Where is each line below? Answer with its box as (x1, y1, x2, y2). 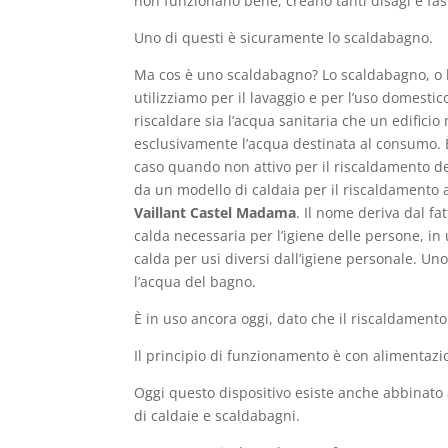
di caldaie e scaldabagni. (134, 405, 301, 425)
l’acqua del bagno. (134, 271, 257, 291)
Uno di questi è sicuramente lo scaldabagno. (134, 27, 434, 47)
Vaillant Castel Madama (134, 202, 297, 222)
